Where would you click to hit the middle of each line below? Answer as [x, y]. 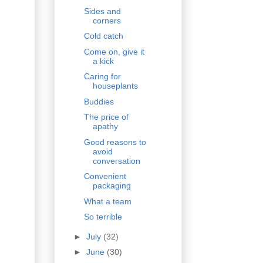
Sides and [102, 11]
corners [107, 20]
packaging [112, 186]
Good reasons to [115, 142]
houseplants [115, 86]
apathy [105, 127]
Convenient [105, 176]
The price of [106, 117]
